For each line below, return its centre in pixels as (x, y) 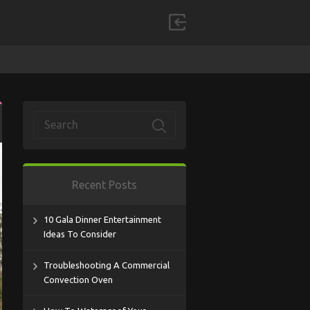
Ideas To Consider (80, 234)
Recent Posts (104, 185)
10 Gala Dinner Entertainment (102, 219)
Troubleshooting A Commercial (107, 265)
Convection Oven (78, 280)
